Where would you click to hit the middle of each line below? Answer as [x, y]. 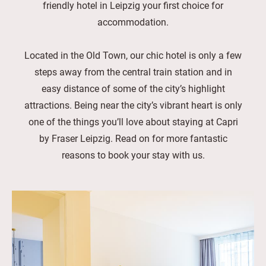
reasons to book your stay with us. [133, 155]
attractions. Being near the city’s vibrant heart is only [133, 105]
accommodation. [133, 22]
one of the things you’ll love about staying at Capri [133, 121]
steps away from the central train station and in [133, 72]
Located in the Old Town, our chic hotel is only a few [133, 55]
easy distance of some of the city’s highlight [133, 88]
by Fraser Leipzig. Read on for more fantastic [133, 138]
